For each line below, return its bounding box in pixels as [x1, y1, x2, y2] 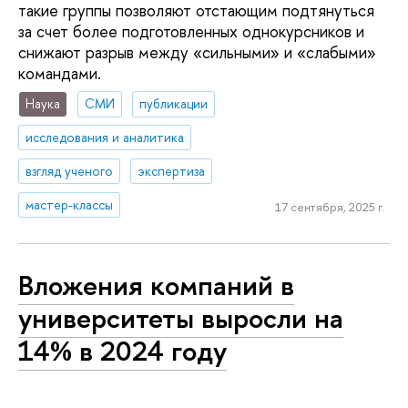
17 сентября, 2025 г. [274, 199, 384, 216]
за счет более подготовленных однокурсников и [18, 19, 364, 43]
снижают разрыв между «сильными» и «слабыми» [18, 40, 376, 64]
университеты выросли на [18, 299, 343, 338]
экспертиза [138, 162, 206, 180]
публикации [139, 95, 209, 113]
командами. [18, 61, 101, 85]
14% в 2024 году [18, 331, 227, 371]
